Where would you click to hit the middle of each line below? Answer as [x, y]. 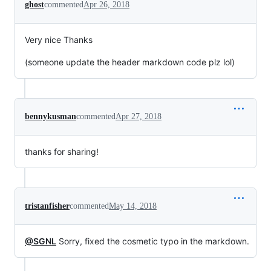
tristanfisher [47, 206]
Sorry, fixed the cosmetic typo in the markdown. [153, 241]
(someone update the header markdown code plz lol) [130, 62]
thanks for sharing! [62, 151]
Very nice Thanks [59, 39]
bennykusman [51, 116]
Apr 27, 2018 [139, 116]
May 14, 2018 [133, 206]
